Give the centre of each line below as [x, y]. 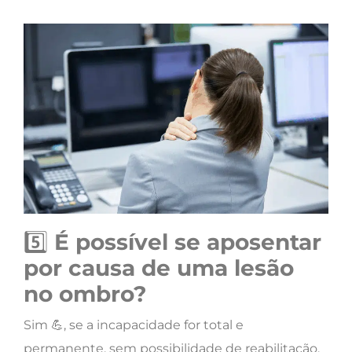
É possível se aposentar [188, 242]
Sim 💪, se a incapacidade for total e [134, 325]
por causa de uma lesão [159, 268]
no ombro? [85, 294]
